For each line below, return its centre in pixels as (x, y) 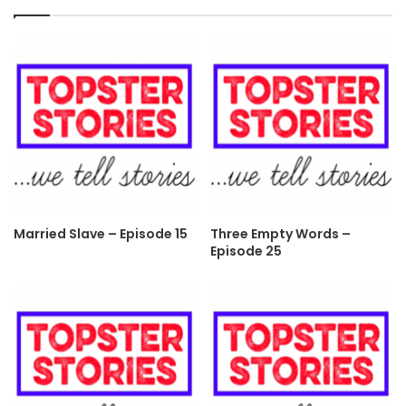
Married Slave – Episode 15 (101, 234)
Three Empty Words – (280, 234)
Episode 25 (246, 251)
